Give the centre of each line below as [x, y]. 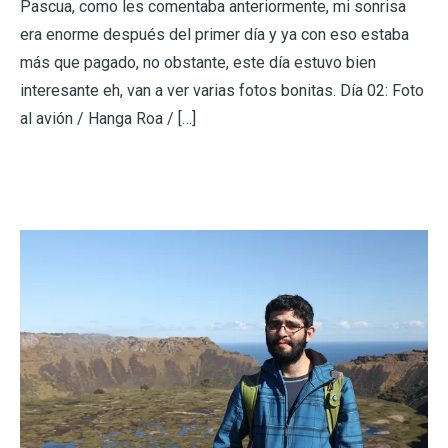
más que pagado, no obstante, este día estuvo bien [198, 63]
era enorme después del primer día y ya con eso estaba [214, 35]
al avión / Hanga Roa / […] [108, 119]
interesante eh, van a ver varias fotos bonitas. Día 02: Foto [222, 91]
